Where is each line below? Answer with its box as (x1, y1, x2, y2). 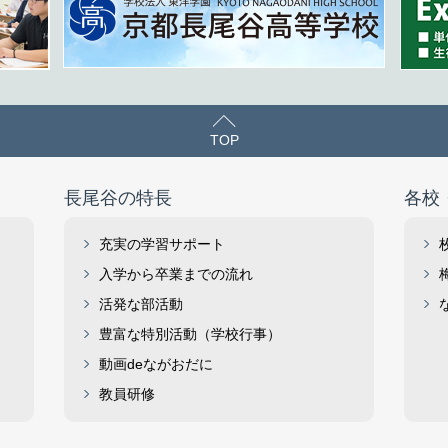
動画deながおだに (99, 355, 213, 372)
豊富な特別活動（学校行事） (99, 325, 281, 342)
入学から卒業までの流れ (99, 265, 253, 282)
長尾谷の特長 (64, 187, 172, 208)
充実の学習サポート (99, 235, 225, 252)
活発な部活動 (99, 295, 183, 312)
